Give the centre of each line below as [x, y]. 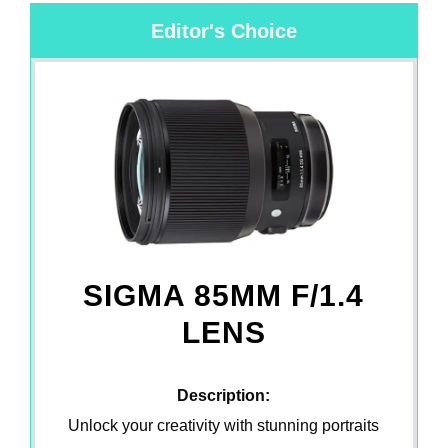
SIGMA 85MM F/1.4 [224, 295]
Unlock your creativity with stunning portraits [224, 425]
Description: [224, 395]
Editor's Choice [223, 31]
